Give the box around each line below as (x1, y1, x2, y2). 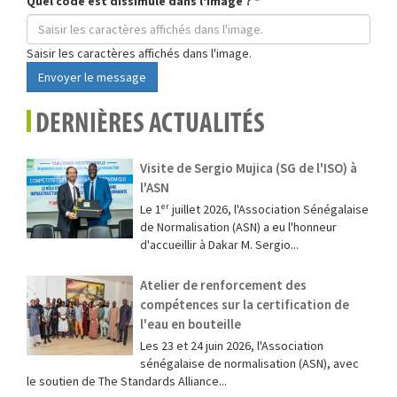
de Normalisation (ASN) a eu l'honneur (140, 219, 337, 235)
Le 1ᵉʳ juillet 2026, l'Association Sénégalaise (140, 201, 369, 217)
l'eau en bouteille (140, 315, 241, 332)
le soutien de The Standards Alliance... (27, 373, 227, 389)
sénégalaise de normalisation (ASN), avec (140, 355, 359, 371)
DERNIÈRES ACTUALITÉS (35, 111, 265, 139)
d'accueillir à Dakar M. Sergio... (140, 237, 299, 253)
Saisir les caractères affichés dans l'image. (27, 45, 252, 61)
